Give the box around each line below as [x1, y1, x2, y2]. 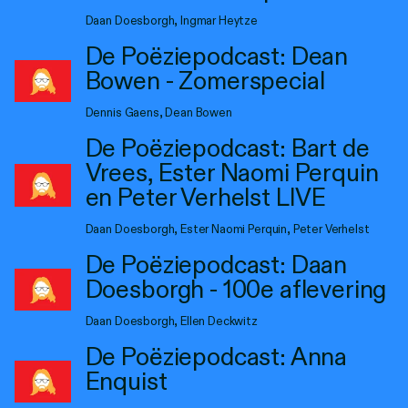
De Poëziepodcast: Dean [85, 41, 349, 71]
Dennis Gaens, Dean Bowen [85, 106, 232, 119]
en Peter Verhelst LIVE [85, 182, 327, 212]
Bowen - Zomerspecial [85, 66, 325, 96]
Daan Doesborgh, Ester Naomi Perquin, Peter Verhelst [85, 222, 370, 236]
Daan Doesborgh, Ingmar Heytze [85, 14, 259, 27]
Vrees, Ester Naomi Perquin [85, 158, 379, 188]
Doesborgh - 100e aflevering [85, 274, 387, 304]
